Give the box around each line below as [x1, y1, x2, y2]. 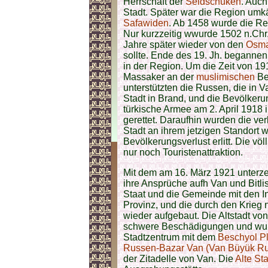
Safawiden [123, 18, 169, 28]
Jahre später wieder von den [123, 39, 246, 50]
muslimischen [196, 72, 255, 82]
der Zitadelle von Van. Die [123, 254, 235, 264]
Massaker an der [123, 72, 196, 82]
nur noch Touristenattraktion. [123, 147, 243, 157]
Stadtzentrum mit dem [123, 232, 218, 242]
